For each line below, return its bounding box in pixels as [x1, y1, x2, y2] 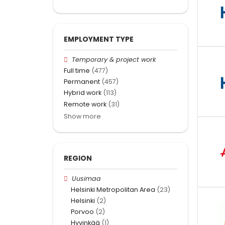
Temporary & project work [72, 55, 156, 64]
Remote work [64, 99, 106, 108]
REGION [64, 153, 92, 163]
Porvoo [71, 207, 94, 216]
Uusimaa [72, 174, 101, 183]
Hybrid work [64, 88, 101, 97]
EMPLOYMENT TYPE [64, 34, 134, 44]
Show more [64, 111, 101, 121]
